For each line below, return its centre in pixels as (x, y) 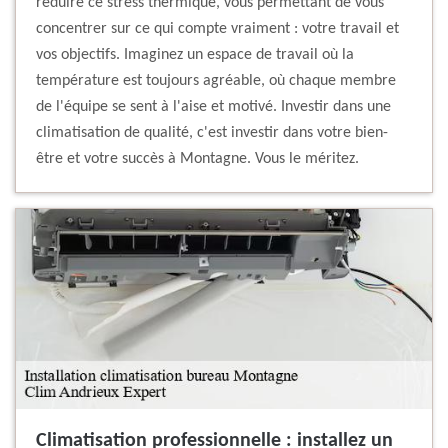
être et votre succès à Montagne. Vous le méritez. (197, 159)
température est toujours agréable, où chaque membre (216, 81)
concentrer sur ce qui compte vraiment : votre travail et (217, 29)
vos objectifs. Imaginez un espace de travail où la (195, 55)
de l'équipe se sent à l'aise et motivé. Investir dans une (213, 107)
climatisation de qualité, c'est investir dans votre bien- (212, 133)
